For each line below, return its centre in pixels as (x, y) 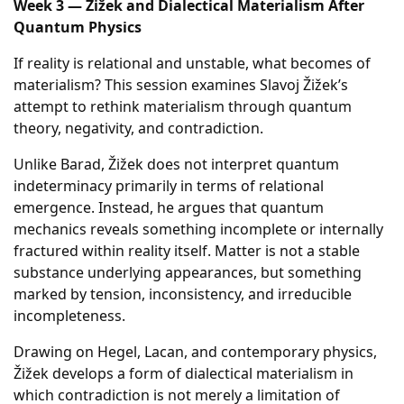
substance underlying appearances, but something (188, 272)
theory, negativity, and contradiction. (138, 128)
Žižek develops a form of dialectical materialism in (184, 373)
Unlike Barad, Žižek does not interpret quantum (176, 164)
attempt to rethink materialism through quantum (183, 106)
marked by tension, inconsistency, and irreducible (183, 294)
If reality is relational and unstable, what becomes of (192, 63)
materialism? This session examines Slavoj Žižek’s (181, 85)
